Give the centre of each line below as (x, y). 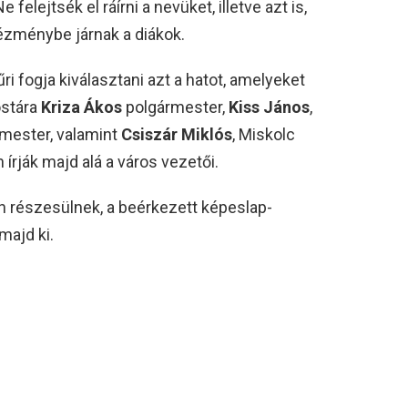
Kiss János (269, 107)
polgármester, (175, 107)
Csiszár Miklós (177, 134)
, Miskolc (264, 134)
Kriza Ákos (82, 107)
